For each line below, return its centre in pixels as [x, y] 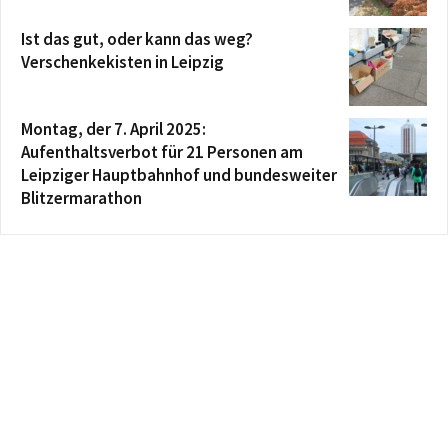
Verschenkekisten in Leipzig [122, 61]
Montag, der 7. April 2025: [113, 128]
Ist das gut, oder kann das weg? [137, 38]
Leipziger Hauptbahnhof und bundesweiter [179, 174]
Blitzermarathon [81, 197]
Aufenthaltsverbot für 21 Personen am [162, 151]
